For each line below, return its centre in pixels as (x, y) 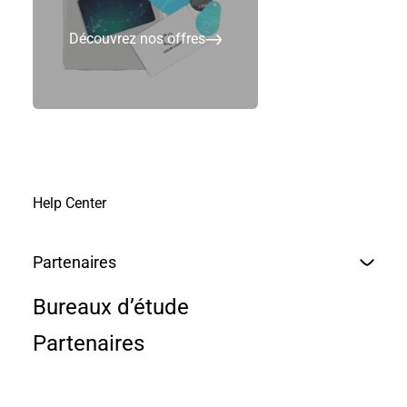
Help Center (69, 203)
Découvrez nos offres (137, 39)
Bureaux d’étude (111, 307)
